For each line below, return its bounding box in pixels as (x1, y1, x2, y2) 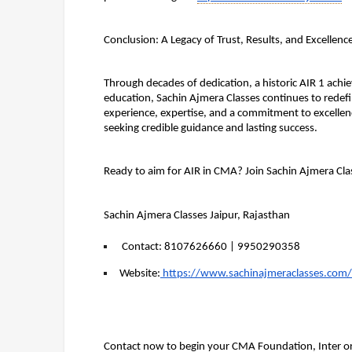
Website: (119, 268, 160, 280)
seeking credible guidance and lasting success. (104, 123, 317, 134)
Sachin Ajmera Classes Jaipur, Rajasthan (104, 210, 290, 222)
